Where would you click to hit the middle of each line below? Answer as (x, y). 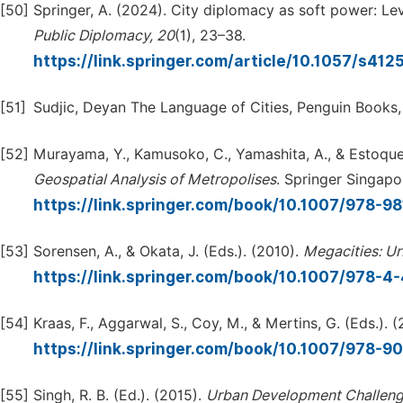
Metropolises (232, 179)
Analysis (138, 179)
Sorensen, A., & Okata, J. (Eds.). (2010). (168, 251)
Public (54, 36)
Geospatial (70, 179)
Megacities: (342, 251)
